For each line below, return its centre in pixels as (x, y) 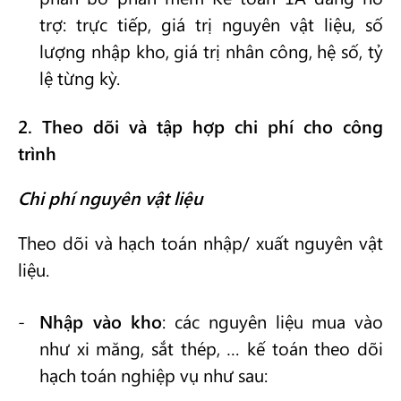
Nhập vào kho (101, 321)
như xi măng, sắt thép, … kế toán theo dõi (211, 348)
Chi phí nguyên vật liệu (111, 197)
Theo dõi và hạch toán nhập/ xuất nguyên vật (200, 242)
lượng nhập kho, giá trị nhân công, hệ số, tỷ (211, 51)
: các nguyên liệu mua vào (273, 321)
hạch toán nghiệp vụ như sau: (154, 375)
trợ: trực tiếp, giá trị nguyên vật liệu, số (211, 24)
